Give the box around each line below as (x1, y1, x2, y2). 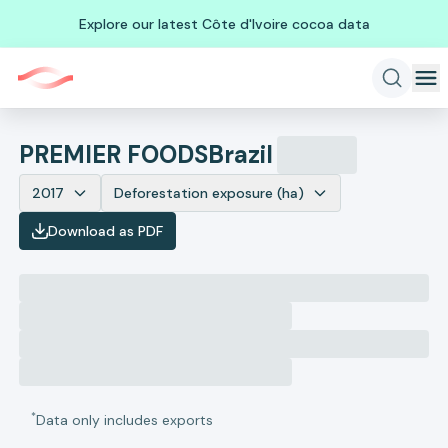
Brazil (208, 139, 274, 170)
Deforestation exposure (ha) (114, 184, 305, 202)
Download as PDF (48, 222, 164, 240)
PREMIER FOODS (19, 139, 209, 170)
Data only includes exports (36, 411, 214, 429)
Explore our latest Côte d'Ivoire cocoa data (78, 14, 370, 33)
